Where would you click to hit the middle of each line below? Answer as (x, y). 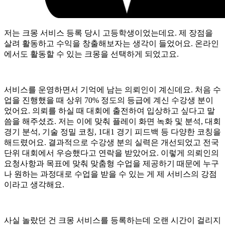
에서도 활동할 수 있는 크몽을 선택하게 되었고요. (91, 54)
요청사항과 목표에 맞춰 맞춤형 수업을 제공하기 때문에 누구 (111, 163)
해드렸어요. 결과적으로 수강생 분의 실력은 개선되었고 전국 (111, 142)
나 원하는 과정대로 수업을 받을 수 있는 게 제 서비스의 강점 (110, 174)
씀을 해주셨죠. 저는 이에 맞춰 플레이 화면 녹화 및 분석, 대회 (113, 121)
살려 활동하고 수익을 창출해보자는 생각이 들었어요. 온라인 (111, 43)
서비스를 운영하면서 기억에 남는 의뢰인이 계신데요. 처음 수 (113, 89)
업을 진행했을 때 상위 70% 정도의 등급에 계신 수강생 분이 (109, 100)
